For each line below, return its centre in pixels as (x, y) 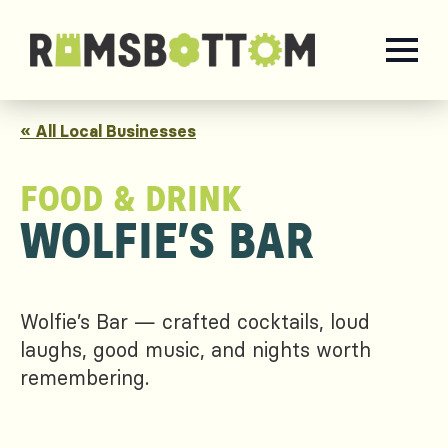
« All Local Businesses (108, 131)
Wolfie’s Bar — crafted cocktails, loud (195, 321)
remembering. (84, 377)
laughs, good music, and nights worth (195, 349)
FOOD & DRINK (131, 200)
